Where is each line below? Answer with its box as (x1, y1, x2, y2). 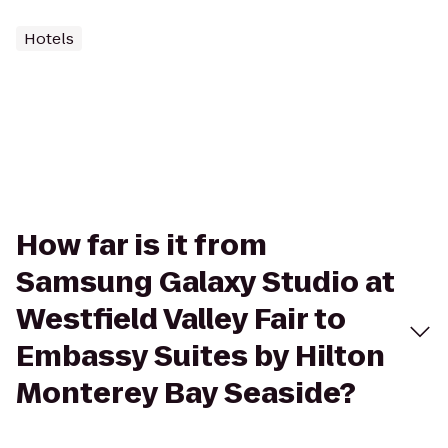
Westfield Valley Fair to (16, 300, 346, 339)
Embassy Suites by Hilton (16, 337, 385, 376)
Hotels (24, 28, 74, 49)
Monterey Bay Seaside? (16, 374, 356, 413)
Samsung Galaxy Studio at (16, 263, 395, 302)
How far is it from (16, 226, 267, 265)
